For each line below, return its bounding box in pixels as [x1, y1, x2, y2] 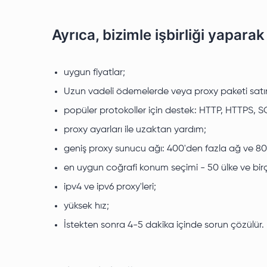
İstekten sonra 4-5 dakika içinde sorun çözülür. [64, 221, 264, 230]
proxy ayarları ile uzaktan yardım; [64, 125, 206, 135]
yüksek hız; [64, 201, 109, 211]
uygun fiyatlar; [64, 68, 125, 77]
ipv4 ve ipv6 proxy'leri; [64, 182, 156, 192]
